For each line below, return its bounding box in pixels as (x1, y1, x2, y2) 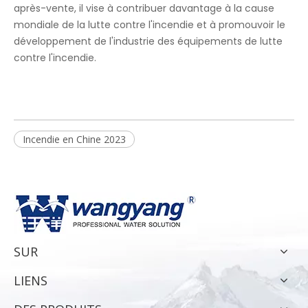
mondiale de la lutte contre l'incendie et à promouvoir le (14, 17, 285, 32)
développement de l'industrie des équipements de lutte (14, 34, 283, 48)
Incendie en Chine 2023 (23, 132, 126, 146)
